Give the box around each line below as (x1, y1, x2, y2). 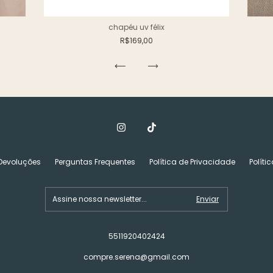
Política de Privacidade (149, 156, 235, 167)
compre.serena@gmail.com (83, 251, 190, 262)
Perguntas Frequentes (55, 156, 135, 167)
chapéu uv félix (108, 21, 165, 32)
